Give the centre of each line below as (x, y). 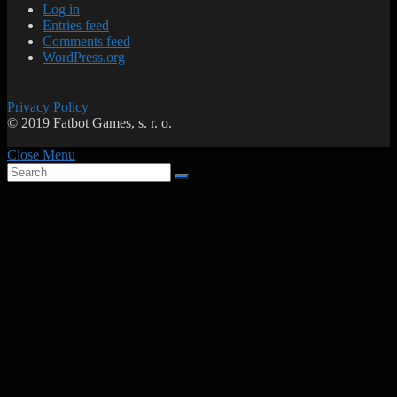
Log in (61, 10)
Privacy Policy (48, 107)
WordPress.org (84, 58)
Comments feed (86, 42)
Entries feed (76, 26)
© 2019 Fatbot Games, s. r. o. (90, 123)
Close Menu (41, 155)
